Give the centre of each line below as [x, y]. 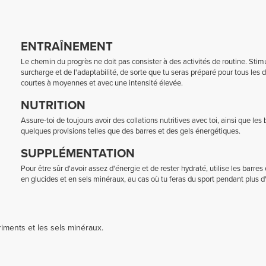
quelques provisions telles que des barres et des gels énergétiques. [130, 131]
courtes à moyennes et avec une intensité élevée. [102, 83]
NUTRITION [53, 105]
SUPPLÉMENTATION [77, 153]
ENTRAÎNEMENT [66, 47]
